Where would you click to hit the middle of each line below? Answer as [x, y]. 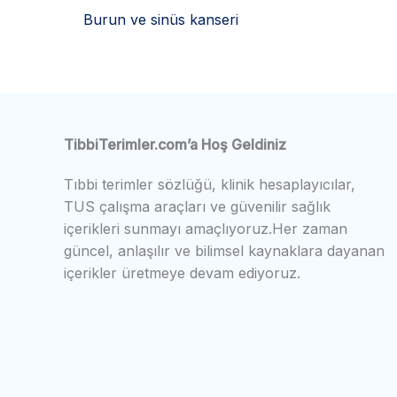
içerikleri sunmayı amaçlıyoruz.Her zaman [206, 228]
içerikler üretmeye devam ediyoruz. [182, 272]
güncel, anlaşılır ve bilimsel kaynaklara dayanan [224, 250]
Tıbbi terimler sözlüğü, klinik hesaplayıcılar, [210, 184]
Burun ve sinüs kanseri [161, 19]
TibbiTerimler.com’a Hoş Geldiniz [175, 144]
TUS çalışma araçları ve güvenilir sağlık [197, 206]
